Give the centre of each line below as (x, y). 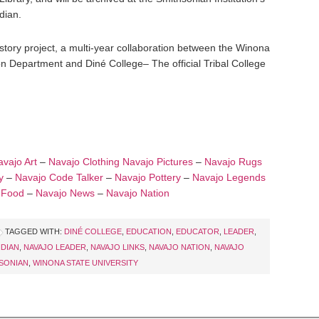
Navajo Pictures (158, 162)
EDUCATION (149, 231)
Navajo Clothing (85, 162)
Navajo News (65, 193)
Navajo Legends (229, 177)
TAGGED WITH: (35, 231)
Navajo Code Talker (59, 177)
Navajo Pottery (148, 177)
